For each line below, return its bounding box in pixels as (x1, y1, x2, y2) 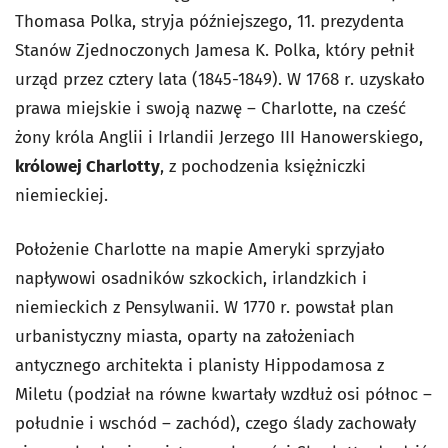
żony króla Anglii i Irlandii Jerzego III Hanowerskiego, (15, 126, 423, 148)
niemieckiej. (15, 184, 113, 206)
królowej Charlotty (15, 155, 160, 177)
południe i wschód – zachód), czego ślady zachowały (15, 412, 416, 434)
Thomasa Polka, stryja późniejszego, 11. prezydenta (15, 10, 404, 32)
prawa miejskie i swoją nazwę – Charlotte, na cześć (15, 97, 406, 119)
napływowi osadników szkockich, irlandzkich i (15, 267, 367, 289)
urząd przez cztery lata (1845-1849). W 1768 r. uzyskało (15, 68, 425, 90)
